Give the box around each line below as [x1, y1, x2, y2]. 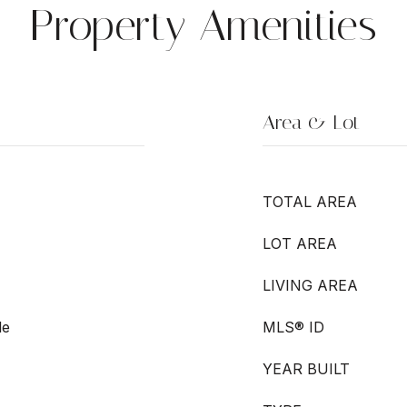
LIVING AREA [263, 276, 358, 294]
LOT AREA [263, 234, 337, 253]
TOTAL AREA [263, 193, 357, 211]
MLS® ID [263, 318, 324, 336]
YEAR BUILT [263, 360, 350, 378]
